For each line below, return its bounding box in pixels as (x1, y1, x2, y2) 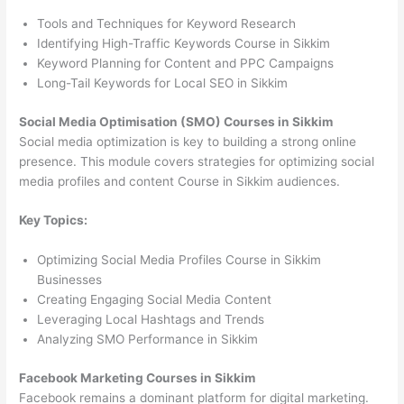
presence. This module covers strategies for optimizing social (19, 153, 375, 169)
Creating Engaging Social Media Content (37, 292, 272, 308)
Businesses (37, 272, 103, 288)
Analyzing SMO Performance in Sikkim (37, 332, 259, 347)
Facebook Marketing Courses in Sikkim (19, 370, 256, 385)
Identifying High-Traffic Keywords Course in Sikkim (37, 36, 331, 51)
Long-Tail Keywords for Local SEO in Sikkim (37, 76, 289, 91)
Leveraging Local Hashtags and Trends (37, 312, 265, 327)
